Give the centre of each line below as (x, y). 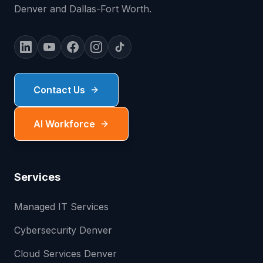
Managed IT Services (61, 207)
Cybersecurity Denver (63, 230)
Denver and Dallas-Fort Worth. (83, 9)
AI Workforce (64, 124)
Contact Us (59, 90)
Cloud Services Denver (65, 254)
